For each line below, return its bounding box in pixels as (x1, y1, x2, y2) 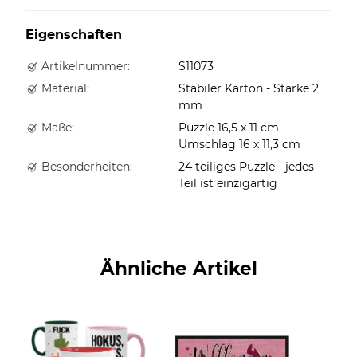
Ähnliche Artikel (100, 257, 257, 280)
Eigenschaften (25, 26, 122, 42)
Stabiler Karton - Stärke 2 (178, 80, 319, 96)
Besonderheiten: (38, 159, 132, 174)
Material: (38, 80, 89, 96)
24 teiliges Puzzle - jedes (178, 159, 314, 174)
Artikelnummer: (38, 58, 130, 73)
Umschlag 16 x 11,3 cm (178, 136, 300, 151)
